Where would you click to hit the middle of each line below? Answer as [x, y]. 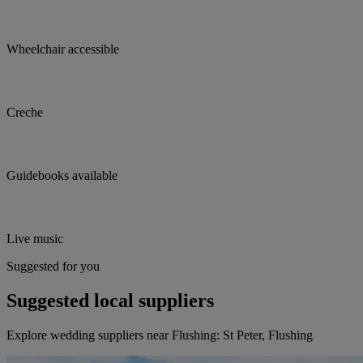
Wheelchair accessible [63, 49]
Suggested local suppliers [110, 301]
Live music [35, 239]
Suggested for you [53, 267]
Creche [25, 113]
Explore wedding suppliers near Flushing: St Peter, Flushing [160, 335]
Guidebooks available [62, 176]
